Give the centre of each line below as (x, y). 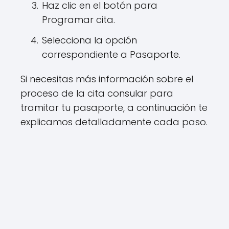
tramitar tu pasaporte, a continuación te (114, 108)
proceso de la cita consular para (97, 94)
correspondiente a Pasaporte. (111, 55)
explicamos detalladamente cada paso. (114, 122)
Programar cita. (78, 20)
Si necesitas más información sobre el (107, 79)
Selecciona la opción (89, 40)
